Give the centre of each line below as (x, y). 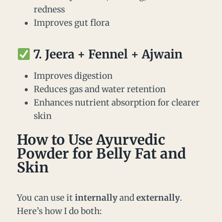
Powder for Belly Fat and (101, 154)
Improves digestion (73, 76)
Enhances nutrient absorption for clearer (117, 103)
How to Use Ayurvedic (91, 140)
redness (49, 10)
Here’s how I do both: (59, 211)
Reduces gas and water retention (100, 89)
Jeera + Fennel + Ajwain (114, 55)
